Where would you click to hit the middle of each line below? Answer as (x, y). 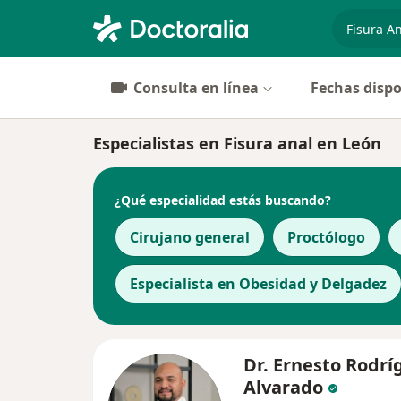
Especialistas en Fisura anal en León (237, 143)
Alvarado (286, 387)
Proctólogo (326, 237)
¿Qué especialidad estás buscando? (223, 200)
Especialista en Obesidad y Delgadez (258, 284)
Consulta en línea (196, 88)
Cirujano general (190, 237)
